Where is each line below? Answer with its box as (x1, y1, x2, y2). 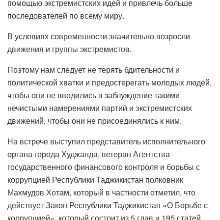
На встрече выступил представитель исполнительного (7, 135, 205, 147)
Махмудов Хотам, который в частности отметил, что (7, 186, 195, 198)
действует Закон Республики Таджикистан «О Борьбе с (7, 199, 208, 211)
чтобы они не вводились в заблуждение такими (7, 89, 180, 101)
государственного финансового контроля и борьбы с (7, 161, 200, 172)
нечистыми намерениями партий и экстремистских (7, 102, 192, 113)
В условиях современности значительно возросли (7, 30, 190, 42)
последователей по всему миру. (7, 9, 124, 21)
